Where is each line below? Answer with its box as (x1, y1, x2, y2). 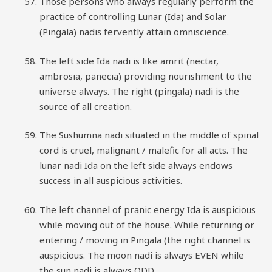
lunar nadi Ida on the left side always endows (39, 159, 233, 171)
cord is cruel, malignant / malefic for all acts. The (39, 144, 248, 156)
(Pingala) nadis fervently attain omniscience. (39, 25, 229, 38)
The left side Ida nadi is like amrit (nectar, (39, 54, 219, 67)
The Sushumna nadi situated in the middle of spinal (39, 129, 259, 141)
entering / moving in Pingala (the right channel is (39, 233, 250, 246)
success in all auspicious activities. (39, 174, 182, 186)
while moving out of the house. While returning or (39, 218, 254, 231)
